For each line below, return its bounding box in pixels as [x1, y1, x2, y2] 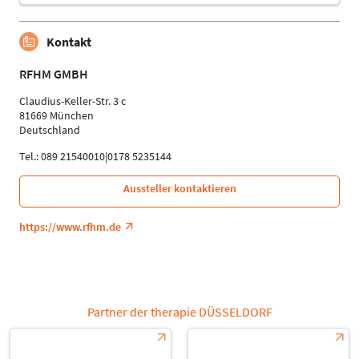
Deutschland [19, 123, 80, 138]
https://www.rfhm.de [19, 220, 121, 235]
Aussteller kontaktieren [123, 181, 236, 196]
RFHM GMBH [19, 66, 88, 83]
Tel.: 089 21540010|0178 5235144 [19, 149, 171, 164]
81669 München [19, 108, 94, 123]
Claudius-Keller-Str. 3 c [19, 94, 126, 109]
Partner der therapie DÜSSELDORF [87, 304, 272, 321]
